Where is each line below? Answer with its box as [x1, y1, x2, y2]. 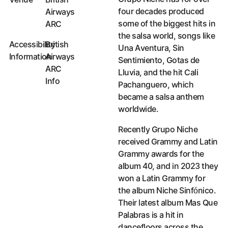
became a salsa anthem [118, 92, 204, 102]
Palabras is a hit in [118, 210, 184, 220]
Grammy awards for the [118, 149, 204, 159]
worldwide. [118, 104, 159, 115]
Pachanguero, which [118, 79, 194, 90]
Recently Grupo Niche [118, 124, 198, 135]
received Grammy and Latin [118, 136, 218, 147]
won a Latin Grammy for [118, 173, 206, 184]
